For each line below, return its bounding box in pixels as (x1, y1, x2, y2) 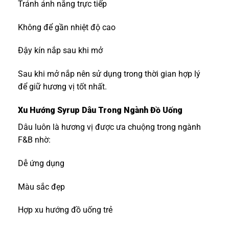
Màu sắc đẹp (18, 181, 65, 192)
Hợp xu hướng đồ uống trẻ (18, 205, 112, 215)
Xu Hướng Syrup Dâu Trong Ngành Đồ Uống (18, 105, 182, 116)
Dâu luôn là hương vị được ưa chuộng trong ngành (18, 122, 201, 132)
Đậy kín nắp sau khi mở (18, 45, 103, 56)
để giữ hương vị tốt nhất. (18, 82, 107, 92)
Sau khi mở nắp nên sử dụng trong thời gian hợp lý (18, 69, 200, 79)
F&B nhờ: (18, 135, 51, 145)
